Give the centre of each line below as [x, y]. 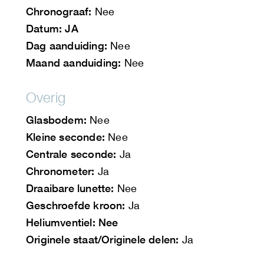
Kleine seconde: [65, 137]
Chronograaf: [59, 11]
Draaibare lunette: [70, 188]
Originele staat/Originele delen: [103, 240]
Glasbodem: [56, 120]
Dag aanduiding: [67, 46]
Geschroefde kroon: [76, 205]
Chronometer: [60, 171]
